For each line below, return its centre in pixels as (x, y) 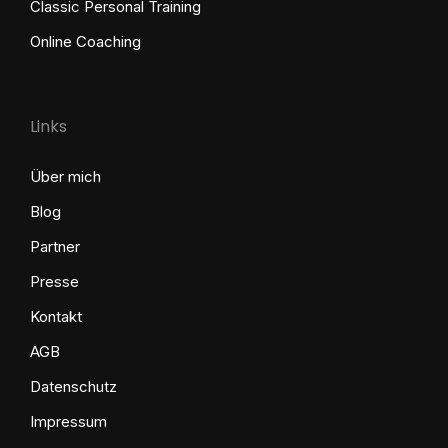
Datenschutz (73, 386)
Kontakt (56, 316)
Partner (55, 246)
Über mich (65, 176)
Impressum (68, 421)
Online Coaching (85, 41)
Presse (54, 281)
